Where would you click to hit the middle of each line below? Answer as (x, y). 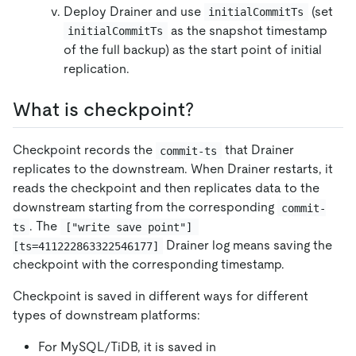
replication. (97, 69)
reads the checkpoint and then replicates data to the (166, 188)
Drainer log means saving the (250, 246)
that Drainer (259, 150)
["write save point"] (132, 227)
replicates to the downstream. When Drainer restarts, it (173, 169)
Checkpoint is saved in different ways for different (161, 296)
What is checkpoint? (103, 110)
